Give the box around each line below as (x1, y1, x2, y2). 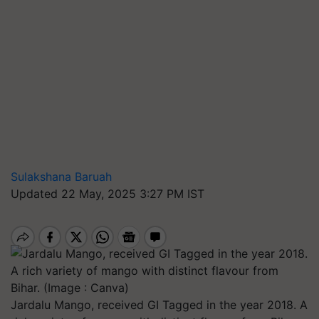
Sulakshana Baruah (11, 169, 112, 184)
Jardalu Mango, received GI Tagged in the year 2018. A (11, 298, 308, 312)
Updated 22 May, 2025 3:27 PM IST (11, 187, 204, 201)
